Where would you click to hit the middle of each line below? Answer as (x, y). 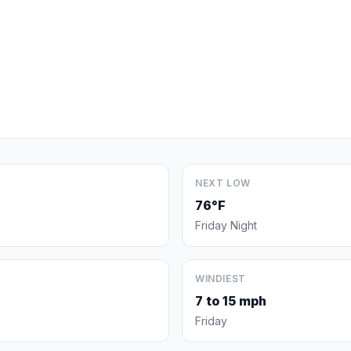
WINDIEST (221, 279)
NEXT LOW (223, 183)
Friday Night (226, 225)
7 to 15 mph (231, 301)
